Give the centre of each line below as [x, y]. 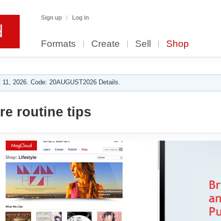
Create [106, 44]
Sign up [51, 18]
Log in [80, 18]
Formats [58, 44]
